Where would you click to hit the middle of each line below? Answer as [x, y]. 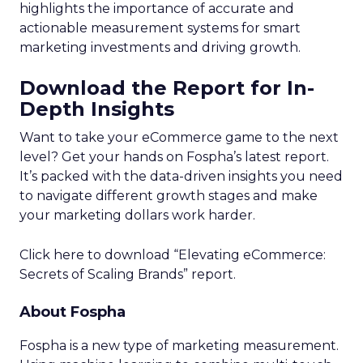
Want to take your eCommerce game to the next [179, 137]
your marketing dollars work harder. [137, 215]
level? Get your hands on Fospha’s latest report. [174, 157]
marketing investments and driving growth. [160, 47]
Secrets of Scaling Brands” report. [128, 274]
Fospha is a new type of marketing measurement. [179, 346]
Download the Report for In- [167, 88]
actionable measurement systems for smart [160, 28]
